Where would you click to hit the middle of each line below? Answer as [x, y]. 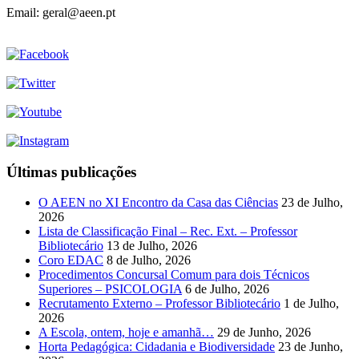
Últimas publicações [71, 171]
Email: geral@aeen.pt [61, 12]
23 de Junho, [311, 347]
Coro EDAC [71, 260]
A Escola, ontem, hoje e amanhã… [126, 333]
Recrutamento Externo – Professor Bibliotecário [159, 304]
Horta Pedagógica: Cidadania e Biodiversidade [157, 347]
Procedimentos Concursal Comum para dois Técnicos [174, 275]
